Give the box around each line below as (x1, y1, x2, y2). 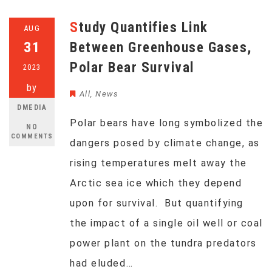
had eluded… (70, 257, 134, 269)
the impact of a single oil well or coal (70, 217, 263, 229)
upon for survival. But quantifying (70, 197, 243, 209)
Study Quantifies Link (70, 19, 79, 36)
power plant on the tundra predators (70, 237, 257, 249)
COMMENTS (10, 132, 53, 140)
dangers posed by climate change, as (70, 137, 260, 149)
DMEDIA (17, 103, 47, 112)
